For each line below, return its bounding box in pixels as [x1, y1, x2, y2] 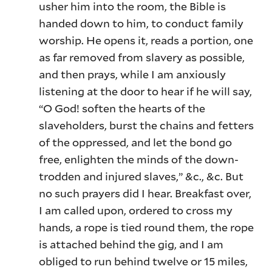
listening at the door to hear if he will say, [39, 84, 253, 99]
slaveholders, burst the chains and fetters [39, 118, 254, 133]
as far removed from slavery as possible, [39, 50, 245, 65]
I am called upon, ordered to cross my [39, 203, 233, 218]
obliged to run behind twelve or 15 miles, [39, 254, 248, 269]
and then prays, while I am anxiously [39, 67, 226, 82]
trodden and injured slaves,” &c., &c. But [39, 169, 244, 184]
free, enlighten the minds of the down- [39, 152, 239, 167]
